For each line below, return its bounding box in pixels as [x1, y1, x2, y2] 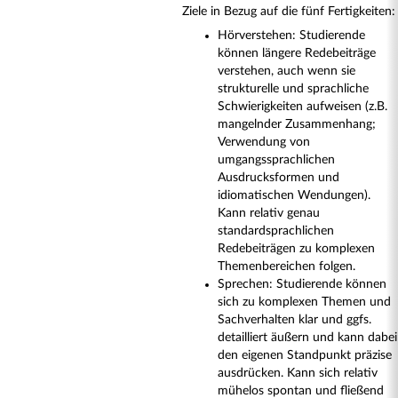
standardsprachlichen [218, 225, 334, 237]
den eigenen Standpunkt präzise [218, 349, 392, 362]
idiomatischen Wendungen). [218, 189, 370, 202]
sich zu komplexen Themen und [218, 296, 391, 308]
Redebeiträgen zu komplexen [218, 243, 375, 255]
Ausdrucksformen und [218, 171, 339, 184]
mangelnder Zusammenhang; [218, 118, 376, 131]
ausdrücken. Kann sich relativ [218, 367, 378, 379]
